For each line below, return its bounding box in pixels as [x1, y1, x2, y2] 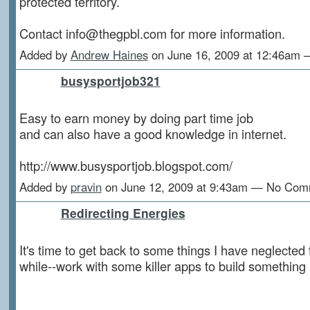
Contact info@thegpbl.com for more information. [19, 24, 285, 42]
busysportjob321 [60, 71, 161, 89]
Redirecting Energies [60, 203, 185, 221]
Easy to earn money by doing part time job [19, 108, 253, 127]
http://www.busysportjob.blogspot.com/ [19, 156, 232, 174]
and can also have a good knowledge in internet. [19, 124, 286, 143]
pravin [70, 178, 102, 195]
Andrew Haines [70, 46, 148, 63]
